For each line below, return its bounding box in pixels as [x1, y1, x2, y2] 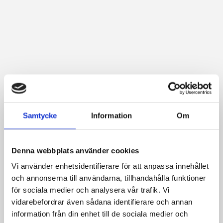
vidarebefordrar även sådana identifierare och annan [11, 197, 193, 206]
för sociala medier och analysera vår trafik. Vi [11, 185, 170, 194]
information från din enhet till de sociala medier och [11, 209, 188, 218]
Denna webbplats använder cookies [11, 146, 139, 154]
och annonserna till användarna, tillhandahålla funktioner [11, 173, 206, 182]
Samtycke [22, 111, 57, 119]
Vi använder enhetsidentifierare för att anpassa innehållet [11, 161, 209, 170]
